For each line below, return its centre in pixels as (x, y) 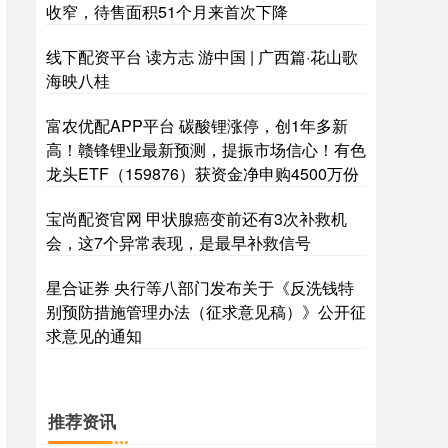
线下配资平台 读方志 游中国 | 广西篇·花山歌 (202, 56)
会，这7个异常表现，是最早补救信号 (178, 242)
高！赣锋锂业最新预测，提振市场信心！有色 (206, 149)
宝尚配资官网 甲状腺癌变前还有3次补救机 (196, 218)
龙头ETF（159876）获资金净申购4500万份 (202, 173)
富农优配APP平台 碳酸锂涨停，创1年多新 (197, 125)
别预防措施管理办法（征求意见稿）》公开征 (206, 311)
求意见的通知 (94, 335)
